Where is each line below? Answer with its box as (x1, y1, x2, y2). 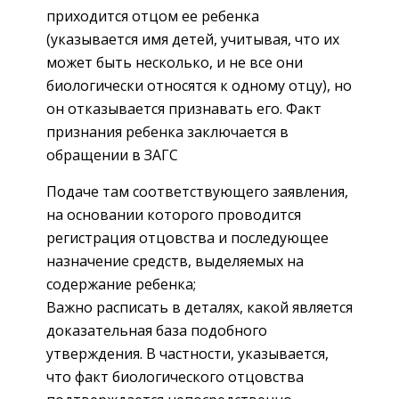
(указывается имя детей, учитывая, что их (46, 28, 339, 49)
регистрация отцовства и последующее (46, 227, 329, 248)
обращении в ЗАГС (46, 144, 178, 165)
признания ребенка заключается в (46, 121, 289, 142)
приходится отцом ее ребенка (46, 5, 259, 26)
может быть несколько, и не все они (46, 52, 303, 72)
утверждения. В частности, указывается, (46, 343, 329, 363)
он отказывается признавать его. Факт (46, 98, 322, 118)
